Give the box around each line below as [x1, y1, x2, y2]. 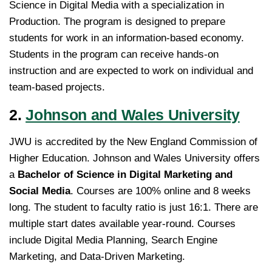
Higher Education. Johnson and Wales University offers [9, 152, 260, 165]
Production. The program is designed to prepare [9, 15, 225, 27]
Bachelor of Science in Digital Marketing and [18, 169, 233, 181]
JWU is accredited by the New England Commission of [9, 136, 257, 148]
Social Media [9, 185, 70, 197]
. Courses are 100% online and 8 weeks [70, 185, 251, 197]
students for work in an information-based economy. [9, 32, 244, 44]
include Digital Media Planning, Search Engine [9, 234, 217, 246]
